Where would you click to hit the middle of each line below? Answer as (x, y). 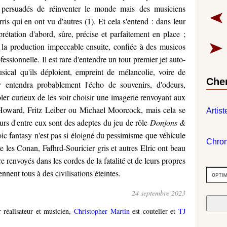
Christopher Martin (102, 211)
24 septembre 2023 (159, 193)
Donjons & (168, 122)
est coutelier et (154, 211)
